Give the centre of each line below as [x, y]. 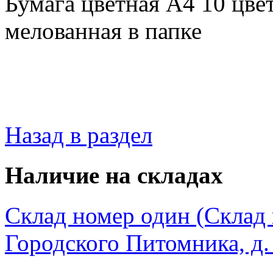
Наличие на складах [114, 175]
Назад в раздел [79, 135]
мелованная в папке [103, 30]
